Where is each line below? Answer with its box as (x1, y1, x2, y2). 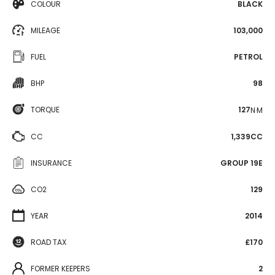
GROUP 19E (220, 157, 263, 168)
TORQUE (31, 104, 60, 115)
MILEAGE (31, 25, 60, 36)
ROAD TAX (31, 236, 66, 247)
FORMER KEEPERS (31, 263, 90, 274)
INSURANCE (31, 157, 72, 168)
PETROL (234, 52, 263, 62)
